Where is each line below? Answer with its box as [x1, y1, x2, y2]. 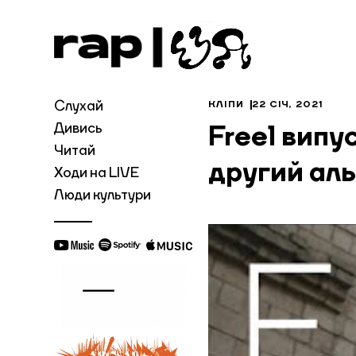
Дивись [54, 122, 103, 136]
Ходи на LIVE [54, 166, 139, 180]
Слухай [54, 99, 103, 114]
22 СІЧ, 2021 [252, 100, 323, 110]
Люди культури [54, 188, 151, 203]
